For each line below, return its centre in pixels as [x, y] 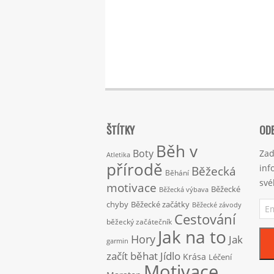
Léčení [220, 257]
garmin [117, 241]
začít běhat [132, 256]
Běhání [177, 173]
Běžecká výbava [184, 190]
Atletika [118, 155]
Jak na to [192, 237]
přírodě [135, 170]
